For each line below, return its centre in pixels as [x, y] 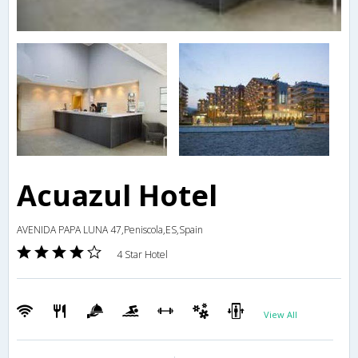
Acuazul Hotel [117, 196]
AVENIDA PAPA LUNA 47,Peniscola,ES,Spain [110, 230]
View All [280, 315]
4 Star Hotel [142, 255]
